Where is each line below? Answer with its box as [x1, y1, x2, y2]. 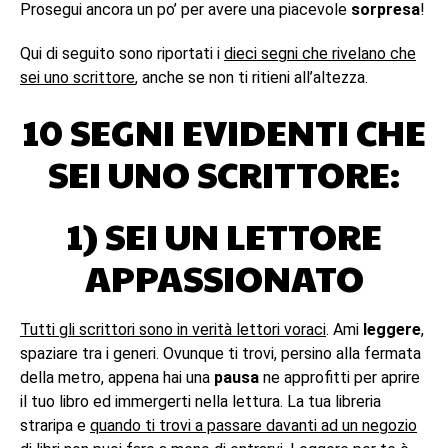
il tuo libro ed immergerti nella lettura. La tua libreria [20, 392, 381, 411]
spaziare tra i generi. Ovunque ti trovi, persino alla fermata [20, 344, 421, 363]
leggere [359, 320, 421, 339]
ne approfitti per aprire [259, 368, 420, 387]
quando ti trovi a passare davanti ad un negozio [90, 416, 417, 435]
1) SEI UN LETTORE [66, 210, 382, 260]
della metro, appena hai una [20, 368, 214, 387]
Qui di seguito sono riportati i [20, 44, 224, 63]
